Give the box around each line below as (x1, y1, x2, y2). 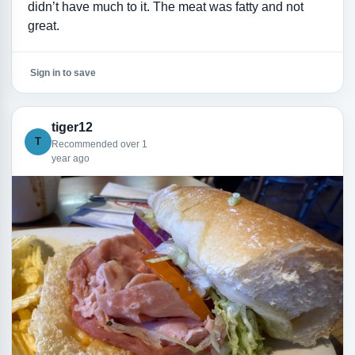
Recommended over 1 (51, 138, 147, 150)
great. (27, 19, 59, 33)
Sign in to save (29, 67, 96, 78)
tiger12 (51, 120, 93, 134)
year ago (51, 152, 90, 164)
